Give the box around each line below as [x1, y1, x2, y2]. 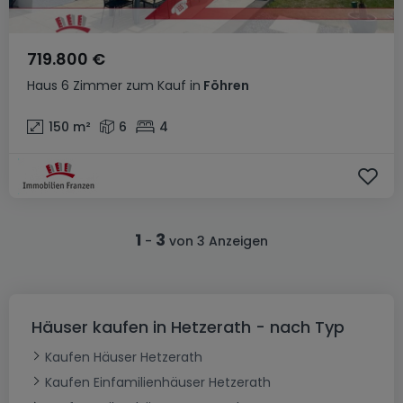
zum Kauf [126, 76, 186, 94]
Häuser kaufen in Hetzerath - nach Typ [31, 316, 345, 339]
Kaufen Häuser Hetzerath [45, 348, 202, 367]
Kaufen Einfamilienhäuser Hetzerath [45, 373, 271, 392]
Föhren [201, 76, 249, 94]
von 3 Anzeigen [166, 232, 268, 250]
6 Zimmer [61, 76, 122, 94]
